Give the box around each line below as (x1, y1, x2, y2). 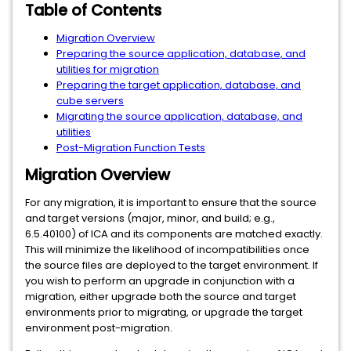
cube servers (56, 93, 124, 108)
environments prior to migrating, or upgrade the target (25, 305, 302, 320)
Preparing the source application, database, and (56, 46, 306, 61)
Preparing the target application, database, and (56, 78, 301, 92)
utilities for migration (56, 62, 159, 77)
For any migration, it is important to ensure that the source (25, 195, 317, 210)
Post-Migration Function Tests (56, 140, 205, 155)
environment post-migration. (25, 320, 172, 335)
